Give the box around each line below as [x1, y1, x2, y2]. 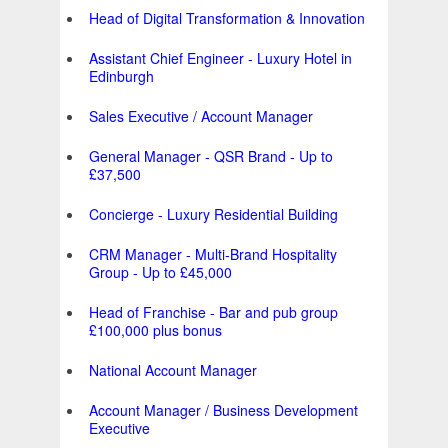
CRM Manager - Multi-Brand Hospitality [89, 244, 337, 265]
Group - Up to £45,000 [89, 262, 232, 283]
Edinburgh [89, 66, 154, 87]
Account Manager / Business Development [89, 400, 358, 421]
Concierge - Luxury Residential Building [89, 204, 338, 225]
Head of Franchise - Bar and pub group [89, 302, 338, 323]
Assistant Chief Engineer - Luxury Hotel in [89, 48, 352, 69]
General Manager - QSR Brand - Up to [89, 146, 333, 167]
